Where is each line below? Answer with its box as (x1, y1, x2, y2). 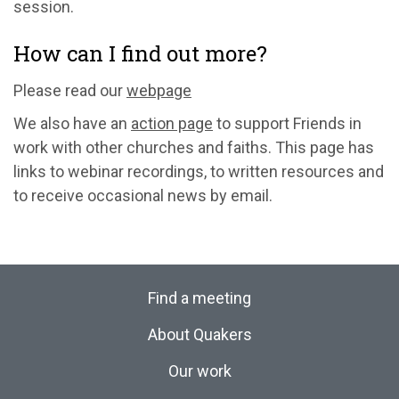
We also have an (13, 114, 131, 133)
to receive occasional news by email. (13, 186, 273, 205)
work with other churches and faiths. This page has (13, 138, 374, 157)
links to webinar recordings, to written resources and (13, 162, 384, 181)
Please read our (13, 81, 126, 100)
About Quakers (147, 325, 252, 344)
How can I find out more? (13, 39, 267, 68)
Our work (167, 362, 232, 380)
